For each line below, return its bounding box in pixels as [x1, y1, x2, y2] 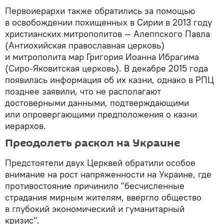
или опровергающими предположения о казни [5, 108, 197, 120]
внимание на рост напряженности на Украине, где [5, 168, 211, 180]
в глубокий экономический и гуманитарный [5, 203, 184, 215]
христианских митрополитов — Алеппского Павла [5, 28, 210, 40]
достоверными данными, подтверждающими [5, 97, 189, 109]
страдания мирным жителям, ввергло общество [5, 191, 201, 203]
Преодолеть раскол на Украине [5, 135, 180, 151]
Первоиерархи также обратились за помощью [5, 5, 195, 17]
